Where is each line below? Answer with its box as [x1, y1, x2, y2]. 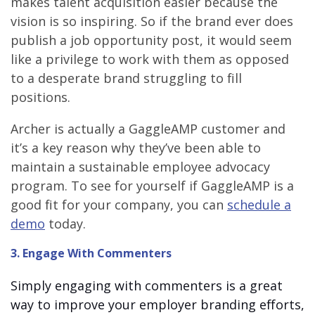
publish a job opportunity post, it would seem [11, 31, 292, 49]
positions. [11, 88, 70, 105]
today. [45, 214, 86, 232]
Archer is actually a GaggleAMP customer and [11, 120, 285, 137]
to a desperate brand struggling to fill [11, 69, 242, 86]
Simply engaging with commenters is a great [11, 277, 283, 295]
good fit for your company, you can [11, 195, 227, 213]
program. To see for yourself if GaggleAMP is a [11, 176, 294, 194]
